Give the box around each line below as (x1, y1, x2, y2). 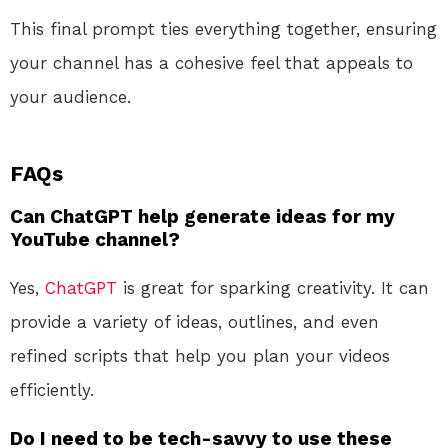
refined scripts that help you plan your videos (10, 345, 390, 366)
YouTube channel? (10, 227, 180, 251)
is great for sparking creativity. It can (117, 277, 429, 298)
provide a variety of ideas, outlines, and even (10, 311, 379, 332)
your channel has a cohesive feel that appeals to (10, 52, 413, 73)
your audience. (10, 86, 131, 107)
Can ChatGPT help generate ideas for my (10, 204, 395, 228)
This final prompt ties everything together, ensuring (10, 18, 437, 39)
